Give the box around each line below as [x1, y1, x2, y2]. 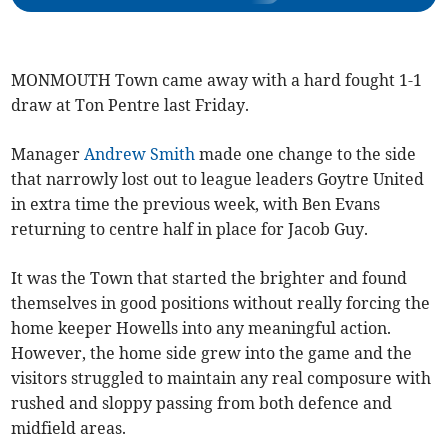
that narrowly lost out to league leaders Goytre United [11, 169, 425, 189]
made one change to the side [195, 144, 417, 164]
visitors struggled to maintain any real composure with [11, 368, 432, 388]
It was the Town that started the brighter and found [11, 268, 408, 288]
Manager [11, 144, 85, 164]
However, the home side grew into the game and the [11, 343, 413, 363]
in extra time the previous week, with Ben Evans [11, 194, 381, 214]
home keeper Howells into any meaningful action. [11, 318, 392, 338]
